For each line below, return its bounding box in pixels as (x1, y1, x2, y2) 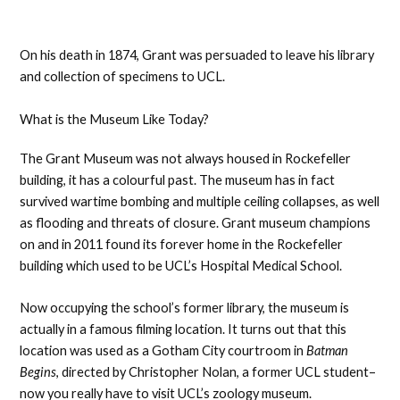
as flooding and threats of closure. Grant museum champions (20, 214, 371, 230)
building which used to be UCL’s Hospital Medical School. (20, 257, 346, 273)
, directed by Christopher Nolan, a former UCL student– (56, 363, 377, 379)
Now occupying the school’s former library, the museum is (20, 299, 350, 315)
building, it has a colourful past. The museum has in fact (20, 171, 336, 187)
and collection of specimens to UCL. (20, 69, 226, 85)
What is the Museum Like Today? (20, 111, 210, 127)
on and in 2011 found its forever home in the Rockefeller (20, 236, 344, 252)
